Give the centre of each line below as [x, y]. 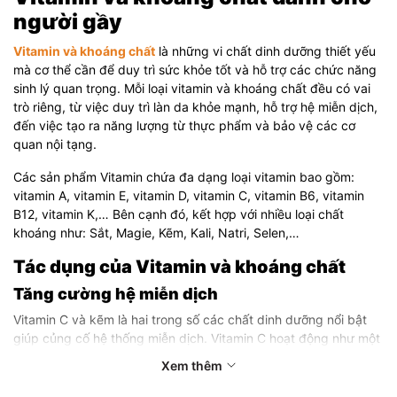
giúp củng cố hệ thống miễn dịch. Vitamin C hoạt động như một [197, 338]
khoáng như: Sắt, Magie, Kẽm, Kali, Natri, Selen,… [156, 232]
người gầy [68, 21]
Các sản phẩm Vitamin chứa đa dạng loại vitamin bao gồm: [184, 176]
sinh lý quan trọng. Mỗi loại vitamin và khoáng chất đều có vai [192, 88]
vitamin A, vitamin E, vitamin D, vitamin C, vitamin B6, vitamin [189, 195]
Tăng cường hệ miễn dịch [116, 293]
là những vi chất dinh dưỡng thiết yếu [265, 51]
